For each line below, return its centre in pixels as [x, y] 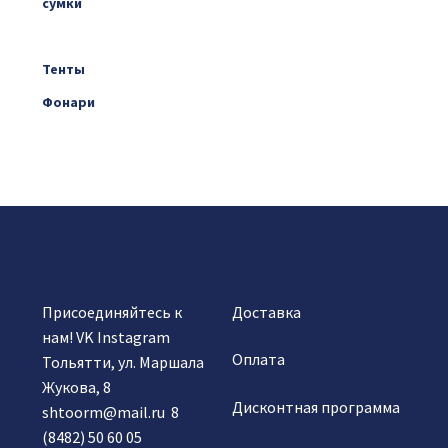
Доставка [266, 311]
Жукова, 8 [76, 386]
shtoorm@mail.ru [103, 411]
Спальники [77, 36]
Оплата [258, 359]
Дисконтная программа [315, 406]
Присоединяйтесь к [111, 311]
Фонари [68, 102]
